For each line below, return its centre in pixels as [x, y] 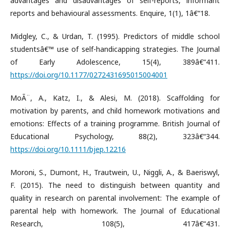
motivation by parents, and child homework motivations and [115, 110]
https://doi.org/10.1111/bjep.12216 [68, 149]
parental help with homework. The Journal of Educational [115, 210]
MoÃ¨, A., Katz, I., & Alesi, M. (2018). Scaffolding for [115, 98]
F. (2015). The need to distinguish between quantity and [115, 185]
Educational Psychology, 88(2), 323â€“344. [115, 136]
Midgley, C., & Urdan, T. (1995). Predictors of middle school [115, 36]
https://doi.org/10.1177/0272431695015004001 [89, 74]
